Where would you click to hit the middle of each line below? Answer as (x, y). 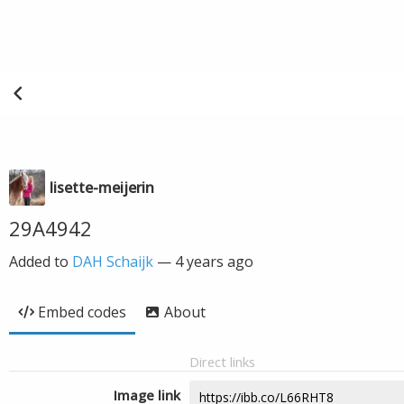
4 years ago (214, 262)
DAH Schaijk (113, 262)
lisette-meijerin (102, 188)
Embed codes (82, 312)
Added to (41, 262)
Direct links (222, 362)
